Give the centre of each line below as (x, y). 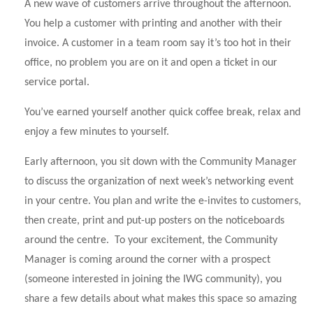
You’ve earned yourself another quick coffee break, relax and (162, 112)
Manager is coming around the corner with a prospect (147, 260)
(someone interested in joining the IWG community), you (153, 279)
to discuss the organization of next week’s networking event (159, 182)
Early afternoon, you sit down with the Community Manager (161, 162)
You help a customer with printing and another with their (153, 24)
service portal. (57, 82)
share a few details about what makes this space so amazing (161, 299)
